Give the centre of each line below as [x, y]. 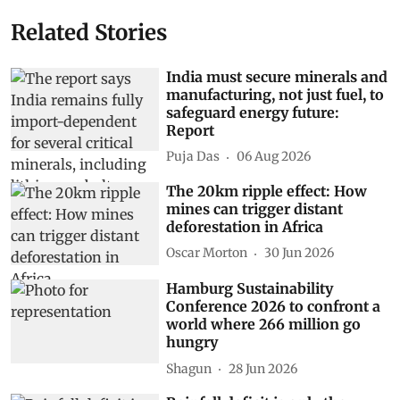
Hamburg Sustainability [250, 289]
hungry [192, 342]
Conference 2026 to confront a [274, 307]
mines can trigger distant [255, 208]
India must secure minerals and [277, 76]
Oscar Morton [207, 253]
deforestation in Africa [245, 226]
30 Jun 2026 [300, 253]
